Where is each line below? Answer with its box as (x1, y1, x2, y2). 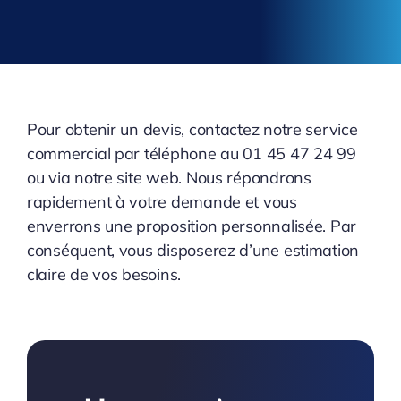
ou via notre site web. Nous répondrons (26, 167, 311, 189)
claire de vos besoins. (26, 264, 182, 286)
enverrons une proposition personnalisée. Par (26, 216, 357, 237)
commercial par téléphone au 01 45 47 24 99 (26, 143, 356, 165)
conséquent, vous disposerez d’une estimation (26, 240, 360, 261)
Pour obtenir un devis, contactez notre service (26, 119, 358, 141)
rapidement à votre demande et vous (26, 192, 297, 213)
